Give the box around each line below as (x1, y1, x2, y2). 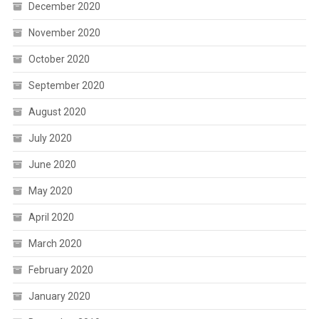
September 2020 (28, 79, 105, 91)
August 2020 (28, 105, 86, 117)
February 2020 (28, 263, 93, 276)
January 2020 (28, 290, 90, 302)
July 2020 (28, 132, 72, 144)
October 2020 (28, 53, 90, 65)
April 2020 (28, 211, 74, 223)
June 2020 (28, 158, 76, 170)
